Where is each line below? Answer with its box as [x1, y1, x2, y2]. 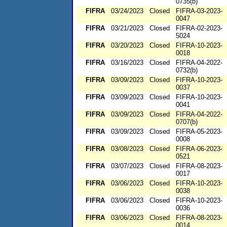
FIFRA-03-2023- [176, 7, 222, 15]
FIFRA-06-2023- [176, 145, 222, 153]
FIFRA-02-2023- [176, 24, 222, 32]
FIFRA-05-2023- [176, 128, 222, 136]
